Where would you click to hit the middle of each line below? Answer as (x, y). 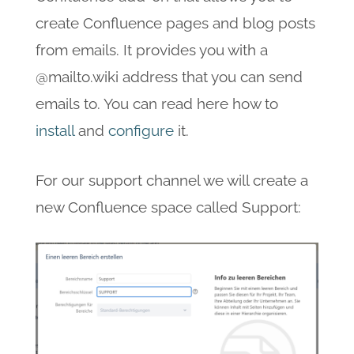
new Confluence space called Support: (168, 207)
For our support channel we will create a (171, 180)
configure (143, 130)
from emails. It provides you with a (151, 49)
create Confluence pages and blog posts (175, 23)
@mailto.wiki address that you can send (169, 76)
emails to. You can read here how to (156, 103)
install (56, 130)
